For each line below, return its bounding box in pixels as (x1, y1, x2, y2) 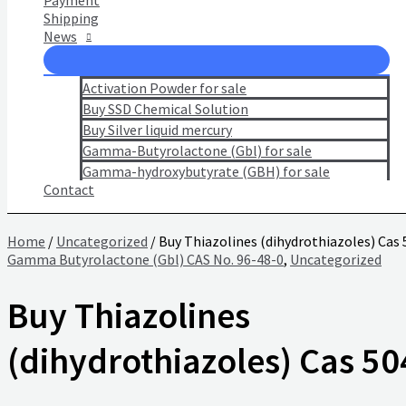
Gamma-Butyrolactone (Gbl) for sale (82, 141, 312, 159)
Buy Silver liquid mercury (82, 121, 232, 139)
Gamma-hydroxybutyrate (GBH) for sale (82, 162, 330, 180)
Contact (43, 180, 94, 198)
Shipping (43, 9, 99, 27)
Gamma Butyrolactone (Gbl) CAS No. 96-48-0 (7, 250, 284, 268)
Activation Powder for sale (82, 79, 246, 97)
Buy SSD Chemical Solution (82, 100, 248, 118)
